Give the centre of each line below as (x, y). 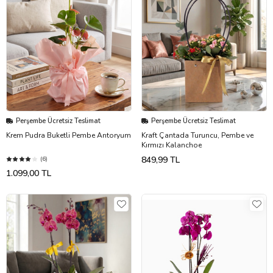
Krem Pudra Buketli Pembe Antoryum (69, 136)
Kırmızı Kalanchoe (172, 145)
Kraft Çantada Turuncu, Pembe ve (197, 136)
